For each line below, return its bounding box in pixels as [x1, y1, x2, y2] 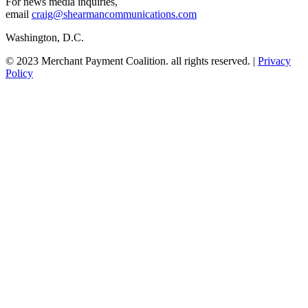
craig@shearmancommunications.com [32, 8, 197, 20]
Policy [5, 67, 33, 79]
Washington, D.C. [5, 31, 84, 43]
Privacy [258, 54, 291, 67]
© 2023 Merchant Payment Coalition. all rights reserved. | [5, 54, 258, 67]
